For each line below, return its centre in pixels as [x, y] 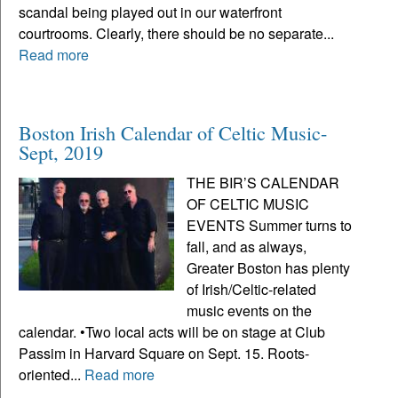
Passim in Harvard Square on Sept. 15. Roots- [164, 353]
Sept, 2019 [61, 151]
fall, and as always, [247, 246]
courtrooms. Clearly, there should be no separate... [176, 33]
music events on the [250, 310]
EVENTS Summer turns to [270, 225]
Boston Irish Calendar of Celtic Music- [173, 132]
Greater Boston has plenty [269, 267]
